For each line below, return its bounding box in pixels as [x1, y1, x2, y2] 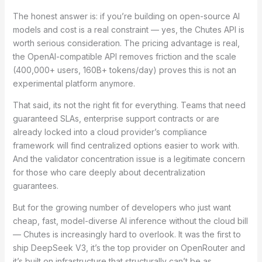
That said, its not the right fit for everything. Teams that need [12, 100, 246, 111]
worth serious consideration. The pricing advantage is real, [12, 38, 240, 49]
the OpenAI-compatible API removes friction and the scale [12, 51, 236, 62]
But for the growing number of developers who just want [12, 202, 231, 213]
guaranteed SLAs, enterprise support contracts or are [12, 113, 219, 124]
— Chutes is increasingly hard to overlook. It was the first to [12, 229, 241, 240]
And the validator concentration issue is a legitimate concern [12, 154, 245, 164]
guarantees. [12, 181, 58, 191]
